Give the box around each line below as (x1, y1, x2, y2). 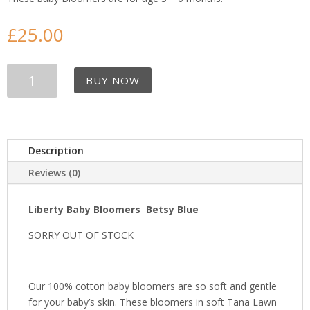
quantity (6, 159, 42, 173)
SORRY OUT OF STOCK (28, 228, 134, 241)
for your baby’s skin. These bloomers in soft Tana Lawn (28, 295, 277, 309)
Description (28, 143, 84, 157)
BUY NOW (85, 73, 140, 87)
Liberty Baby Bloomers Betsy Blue (28, 202, 199, 216)
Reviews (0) (28, 165, 80, 179)
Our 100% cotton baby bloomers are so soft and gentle (28, 279, 277, 293)
